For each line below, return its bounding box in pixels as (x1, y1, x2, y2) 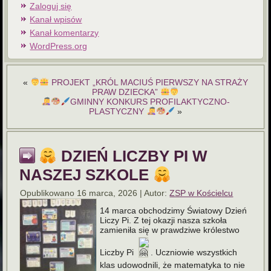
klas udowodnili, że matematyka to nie (100, 260, 246, 270)
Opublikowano (20, 188, 75, 198)
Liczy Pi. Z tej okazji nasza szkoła (100, 215, 227, 225)
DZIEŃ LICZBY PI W (57, 146, 208, 165)
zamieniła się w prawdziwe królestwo (100, 224, 240, 235)
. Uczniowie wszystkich (151, 247, 238, 257)
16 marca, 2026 (77, 188, 138, 198)
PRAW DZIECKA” (91, 87, 160, 97)
